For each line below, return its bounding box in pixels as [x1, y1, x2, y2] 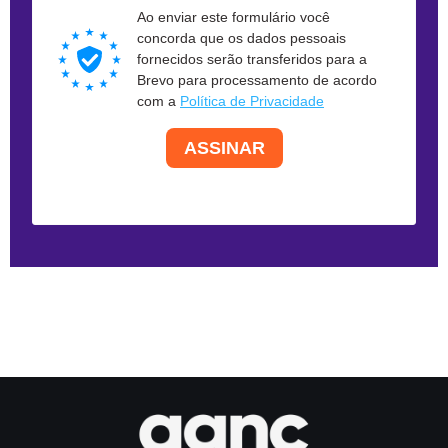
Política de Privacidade [180, 93, 324, 110]
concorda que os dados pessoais [137, 30, 346, 47]
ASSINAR [183, 137, 265, 158]
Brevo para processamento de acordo [137, 72, 377, 89]
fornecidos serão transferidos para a [137, 51, 367, 68]
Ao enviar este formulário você [137, 9, 330, 26]
